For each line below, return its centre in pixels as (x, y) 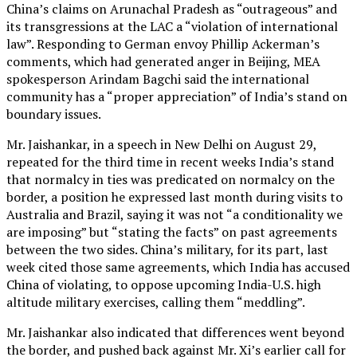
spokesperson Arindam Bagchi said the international (158, 78)
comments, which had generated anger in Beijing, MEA (163, 61)
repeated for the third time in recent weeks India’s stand (170, 161)
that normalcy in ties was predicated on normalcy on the (171, 179)
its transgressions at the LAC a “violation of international (172, 26)
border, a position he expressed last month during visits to (175, 196)
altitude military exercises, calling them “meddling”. (156, 302)
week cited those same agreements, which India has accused (178, 267)
